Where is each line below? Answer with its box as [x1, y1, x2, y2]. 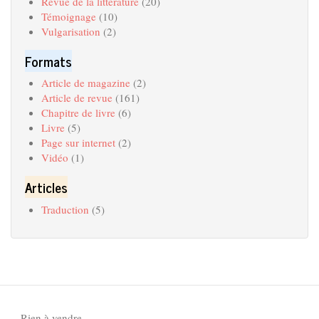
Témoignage [41, 9, 96, 23]
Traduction [41, 202, 89, 216]
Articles [25, 176, 68, 198]
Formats [25, 49, 72, 72]
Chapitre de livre [41, 105, 115, 120]
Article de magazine [41, 75, 130, 90]
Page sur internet [41, 135, 115, 150]
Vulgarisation [41, 23, 100, 38]
